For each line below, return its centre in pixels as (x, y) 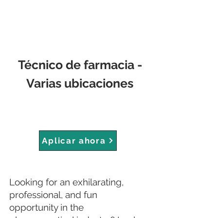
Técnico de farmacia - (80, 65)
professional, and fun (53, 195)
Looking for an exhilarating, (66, 182)
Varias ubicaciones (80, 83)
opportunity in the (46, 207)
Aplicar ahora (74, 141)
